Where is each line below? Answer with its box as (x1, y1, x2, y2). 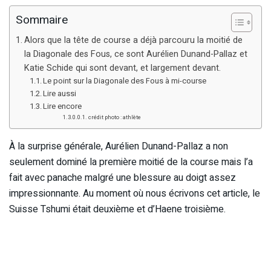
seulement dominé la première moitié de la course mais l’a (9, 154, 253, 169)
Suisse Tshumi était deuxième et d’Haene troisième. (9, 201, 226, 217)
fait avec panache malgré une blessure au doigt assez (9, 170, 236, 185)
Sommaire (16, 11, 68, 29)
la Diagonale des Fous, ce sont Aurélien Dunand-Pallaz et (24, 47, 247, 60)
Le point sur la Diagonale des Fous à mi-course (43, 74, 207, 87)
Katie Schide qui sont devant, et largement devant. (24, 61, 221, 74)
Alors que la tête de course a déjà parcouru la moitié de (24, 33, 243, 47)
